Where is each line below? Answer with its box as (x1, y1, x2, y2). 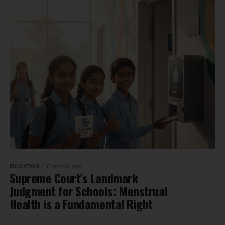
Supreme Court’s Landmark (9, 169, 138, 187)
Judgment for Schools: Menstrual (9, 182, 167, 200)
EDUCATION (9, 163, 39, 170)
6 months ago (46, 163, 81, 170)
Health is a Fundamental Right (9, 195, 153, 213)
